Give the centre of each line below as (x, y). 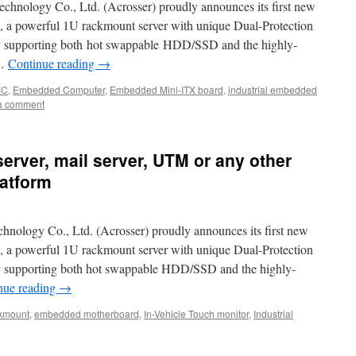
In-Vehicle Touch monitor (196, 313)
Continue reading (53, 63)
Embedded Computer (59, 89)
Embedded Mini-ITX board (166, 89)
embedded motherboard (87, 313)
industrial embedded (273, 89)
